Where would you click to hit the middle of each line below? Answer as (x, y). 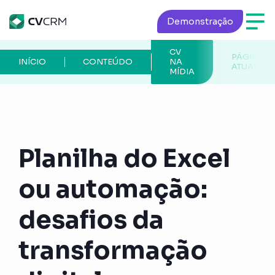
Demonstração (200, 21)
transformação (113, 250)
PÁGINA (248, 57)
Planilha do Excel (125, 158)
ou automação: (113, 189)
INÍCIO (33, 62)
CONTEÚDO (108, 62)
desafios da (91, 220)
